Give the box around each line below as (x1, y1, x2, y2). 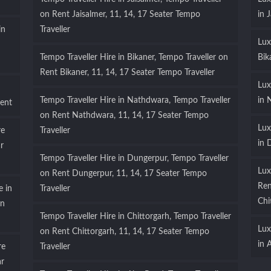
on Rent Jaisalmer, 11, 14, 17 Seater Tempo (39, 10, 200, 19)
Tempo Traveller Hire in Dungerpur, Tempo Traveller (39, 154, 229, 163)
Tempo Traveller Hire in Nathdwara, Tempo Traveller (39, 96, 230, 105)
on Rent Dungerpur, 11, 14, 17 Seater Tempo (39, 169, 207, 178)
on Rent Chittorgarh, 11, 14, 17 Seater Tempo (39, 227, 209, 237)
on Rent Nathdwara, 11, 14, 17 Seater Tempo (39, 111, 209, 120)
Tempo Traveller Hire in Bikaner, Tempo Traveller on (39, 53, 228, 62)
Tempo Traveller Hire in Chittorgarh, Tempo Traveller (39, 212, 231, 221)
